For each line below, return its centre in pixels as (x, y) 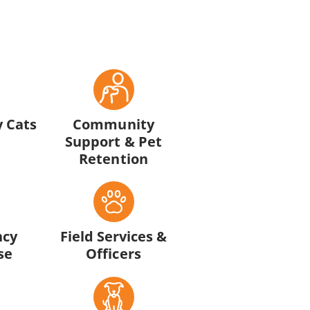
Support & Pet (113, 141)
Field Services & (113, 236)
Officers (113, 254)
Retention (113, 158)
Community (113, 124)
